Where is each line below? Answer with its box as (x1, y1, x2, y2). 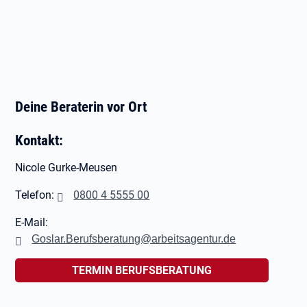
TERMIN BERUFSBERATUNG (72, 264, 212, 277)
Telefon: (15, 188, 58, 201)
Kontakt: (15, 132, 64, 149)
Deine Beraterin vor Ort (15, 98, 147, 115)
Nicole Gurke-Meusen (15, 161, 118, 174)
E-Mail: (15, 216, 49, 229)
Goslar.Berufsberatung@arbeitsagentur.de (32, 233, 236, 245)
